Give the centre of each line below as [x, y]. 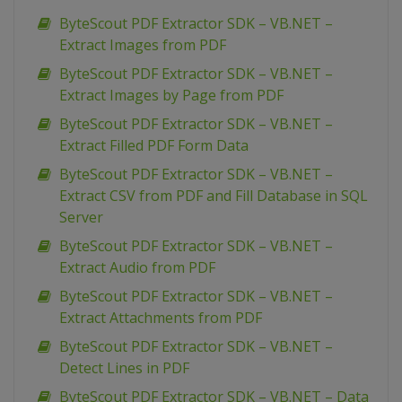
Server [81, 218]
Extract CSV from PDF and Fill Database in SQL [214, 196]
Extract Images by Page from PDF [171, 96]
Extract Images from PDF [143, 45]
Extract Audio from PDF [137, 268]
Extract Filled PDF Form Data [154, 146]
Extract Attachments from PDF [161, 318]
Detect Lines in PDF [124, 368]
